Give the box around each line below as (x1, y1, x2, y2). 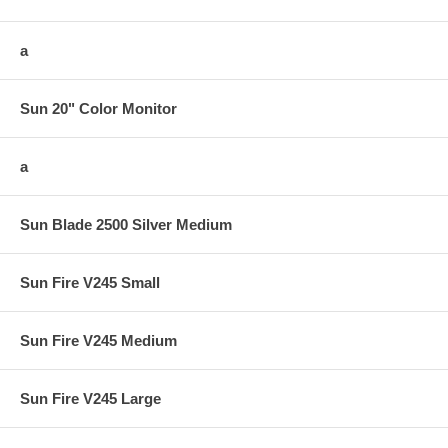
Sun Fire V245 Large (20, 389, 161, 407)
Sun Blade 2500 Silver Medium (20, 215, 232, 233)
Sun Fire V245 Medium (20, 331, 177, 349)
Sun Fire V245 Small (20, 273, 160, 291)
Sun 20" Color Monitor (20, 99, 177, 117)
